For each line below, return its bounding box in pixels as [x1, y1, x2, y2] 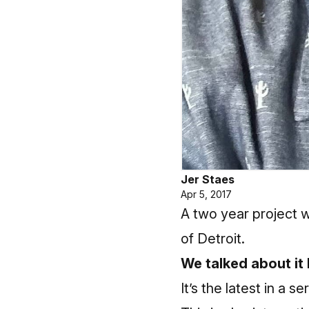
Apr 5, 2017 [181, 188, 232, 200]
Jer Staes [181, 172, 235, 186]
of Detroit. [181, 230, 245, 247]
